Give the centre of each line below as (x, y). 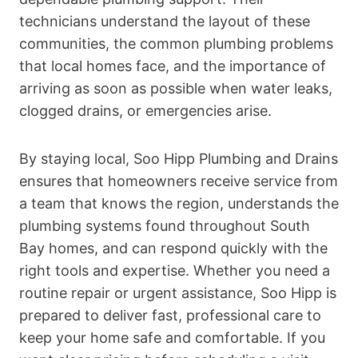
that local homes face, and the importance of (173, 66)
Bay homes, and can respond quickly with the (173, 248)
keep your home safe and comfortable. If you (172, 337)
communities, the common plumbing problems (176, 43)
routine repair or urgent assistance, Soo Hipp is (178, 292)
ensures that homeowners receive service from (179, 181)
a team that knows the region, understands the (179, 203)
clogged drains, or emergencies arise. (145, 110)
